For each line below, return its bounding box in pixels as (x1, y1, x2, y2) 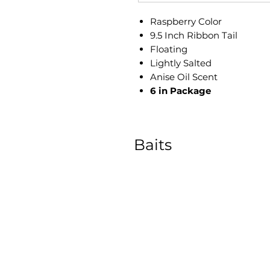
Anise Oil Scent (150, 71, 218, 83)
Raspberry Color (150, 16, 222, 27)
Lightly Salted (150, 57, 212, 69)
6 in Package (150, 85, 211, 96)
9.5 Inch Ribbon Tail (150, 30, 237, 41)
